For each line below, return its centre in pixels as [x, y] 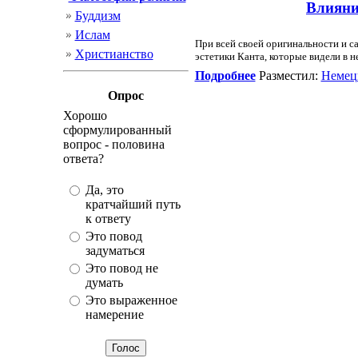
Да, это [104, 190]
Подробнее [225, 76]
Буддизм [97, 16]
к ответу [108, 219]
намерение [114, 314]
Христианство [114, 54]
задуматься [115, 251]
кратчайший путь [133, 204]
